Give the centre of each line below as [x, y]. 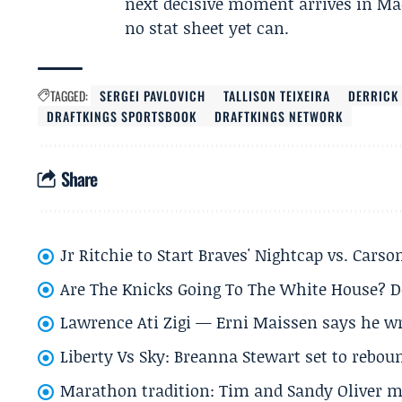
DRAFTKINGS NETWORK [279, 116]
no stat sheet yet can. [207, 28]
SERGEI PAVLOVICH [153, 96]
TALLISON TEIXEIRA [277, 96]
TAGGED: [69, 96]
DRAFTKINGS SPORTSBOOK [122, 116]
